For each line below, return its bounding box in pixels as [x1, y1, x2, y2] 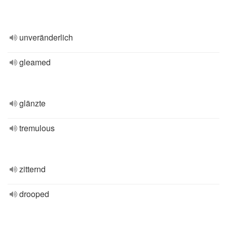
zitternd [19, 163, 46, 175]
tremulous [19, 122, 55, 134]
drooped [19, 188, 49, 200]
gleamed [19, 56, 51, 68]
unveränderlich [19, 31, 73, 43]
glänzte [19, 97, 46, 109]
